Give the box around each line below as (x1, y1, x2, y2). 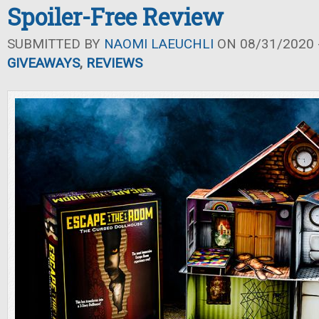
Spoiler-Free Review (7, 1, 224, 32)
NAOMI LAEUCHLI (104, 36, 214, 52)
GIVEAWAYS (7, 55, 80, 71)
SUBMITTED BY (7, 36, 104, 52)
